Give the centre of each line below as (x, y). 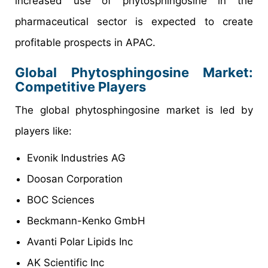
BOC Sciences (61, 200)
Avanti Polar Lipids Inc (80, 242)
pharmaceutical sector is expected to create (134, 22)
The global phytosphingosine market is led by (134, 110)
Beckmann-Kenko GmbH (86, 221)
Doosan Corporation (75, 179)
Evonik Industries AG (76, 158)
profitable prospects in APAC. (85, 43)
